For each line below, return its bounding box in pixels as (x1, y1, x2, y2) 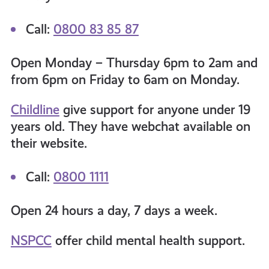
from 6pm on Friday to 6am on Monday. (10, 72, 240, 88)
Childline (10, 102, 59, 118)
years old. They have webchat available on (10, 119, 250, 134)
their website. (10, 136, 87, 151)
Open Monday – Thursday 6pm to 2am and (10, 55, 258, 71)
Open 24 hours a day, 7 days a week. (10, 203, 217, 219)
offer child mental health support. (51, 233, 245, 249)
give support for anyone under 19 (59, 102, 250, 118)
